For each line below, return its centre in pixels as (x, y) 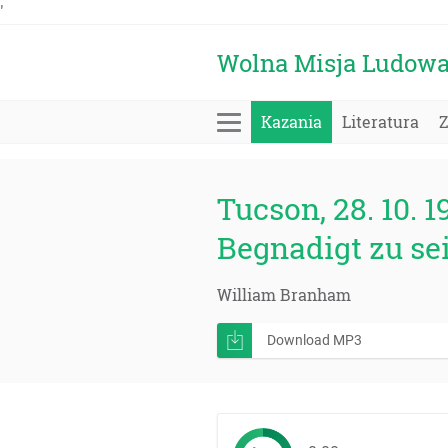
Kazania (291, 121)
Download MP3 (314, 340)
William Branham (284, 294)
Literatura (380, 121)
